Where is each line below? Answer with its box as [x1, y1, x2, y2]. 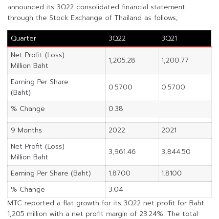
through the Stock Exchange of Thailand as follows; [7, 12, 178, 23]
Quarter [10, 33, 36, 44]
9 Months [10, 125, 42, 135]
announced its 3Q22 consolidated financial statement [7, 1, 185, 12]
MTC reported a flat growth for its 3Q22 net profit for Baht [7, 197, 204, 208]
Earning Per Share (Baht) [10, 168, 91, 178]
